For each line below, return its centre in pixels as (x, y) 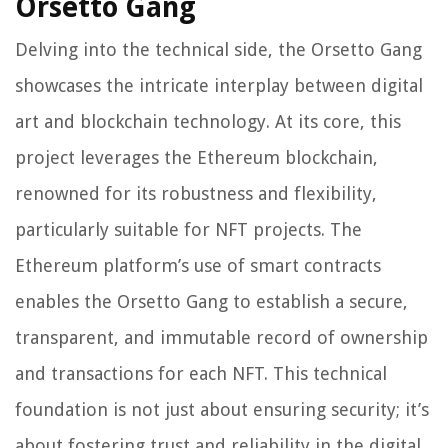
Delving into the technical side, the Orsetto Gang (218, 50)
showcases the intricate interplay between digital (219, 86)
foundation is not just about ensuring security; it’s (222, 410)
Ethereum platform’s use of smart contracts (198, 266)
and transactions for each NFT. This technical (201, 374)
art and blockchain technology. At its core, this (208, 122)
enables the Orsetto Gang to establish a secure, (211, 302)
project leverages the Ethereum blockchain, (196, 158)
